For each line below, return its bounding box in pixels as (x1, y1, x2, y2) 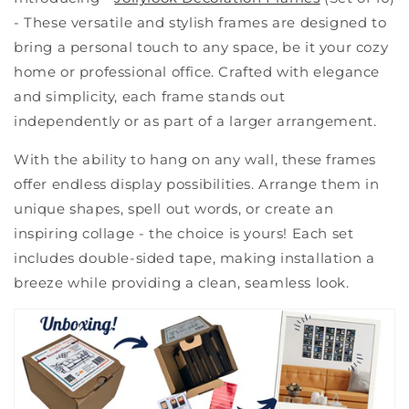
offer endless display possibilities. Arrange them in (14, 175, 380, 194)
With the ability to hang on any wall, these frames (14, 151, 377, 169)
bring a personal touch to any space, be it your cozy (14, 38, 389, 57)
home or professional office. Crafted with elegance (14, 63, 381, 81)
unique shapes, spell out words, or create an (14, 200, 334, 218)
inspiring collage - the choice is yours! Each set (14, 225, 354, 243)
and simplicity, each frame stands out (14, 88, 286, 106)
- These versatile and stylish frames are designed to (14, 14, 387, 32)
